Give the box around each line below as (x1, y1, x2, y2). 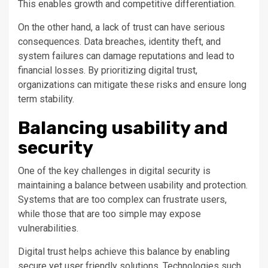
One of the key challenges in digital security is (18, 165, 211, 177)
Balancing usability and (18, 117, 228, 139)
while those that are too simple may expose (18, 208, 201, 220)
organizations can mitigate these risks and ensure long (18, 79, 246, 91)
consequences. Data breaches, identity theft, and (18, 36, 221, 48)
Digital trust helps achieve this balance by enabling (18, 246, 230, 258)
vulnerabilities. (18, 223, 78, 234)
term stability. (18, 93, 74, 105)
